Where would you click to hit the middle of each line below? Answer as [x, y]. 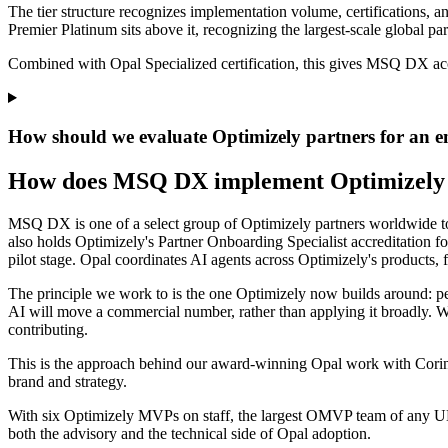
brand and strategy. [67, 381]
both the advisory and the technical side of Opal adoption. [189, 433]
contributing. [48, 329]
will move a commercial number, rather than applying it [203, 311]
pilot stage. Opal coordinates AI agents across [153, 259]
